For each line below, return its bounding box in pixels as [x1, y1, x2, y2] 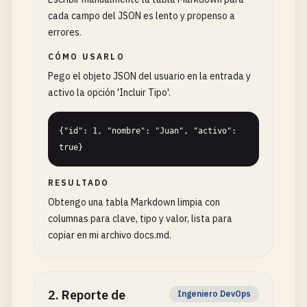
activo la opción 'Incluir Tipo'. [48, 86, 171, 99]
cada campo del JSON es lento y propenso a [48, 10, 235, 22]
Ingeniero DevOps [177, 288, 251, 299]
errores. [48, 26, 82, 38]
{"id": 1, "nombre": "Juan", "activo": [59, 126, 236, 136]
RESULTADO [48, 177, 110, 188]
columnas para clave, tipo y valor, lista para [48, 212, 232, 225]
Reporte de [62, 287, 125, 303]
